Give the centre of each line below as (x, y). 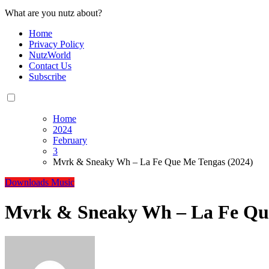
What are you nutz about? (53, 13)
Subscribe (47, 77)
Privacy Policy (56, 44)
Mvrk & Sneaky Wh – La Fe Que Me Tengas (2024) (153, 162)
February (70, 141)
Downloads (28, 183)
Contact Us (50, 66)
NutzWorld (50, 55)
